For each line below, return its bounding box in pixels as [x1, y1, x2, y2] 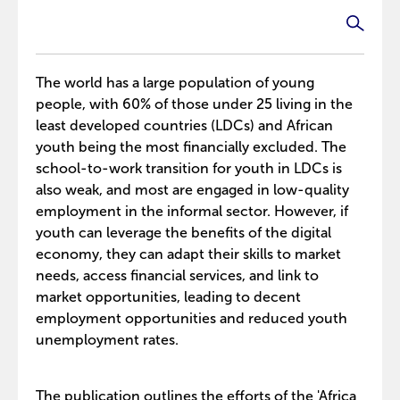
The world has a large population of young [36, 75, 314, 90]
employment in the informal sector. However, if [36, 204, 348, 219]
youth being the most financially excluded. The [36, 139, 346, 154]
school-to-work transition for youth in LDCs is [36, 161, 342, 176]
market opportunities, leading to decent [36, 289, 301, 304]
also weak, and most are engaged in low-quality [36, 182, 349, 197]
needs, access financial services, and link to [36, 268, 319, 283]
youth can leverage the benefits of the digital [36, 225, 331, 240]
